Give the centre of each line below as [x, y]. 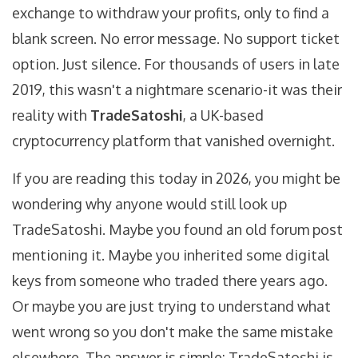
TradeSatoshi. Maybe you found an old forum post [177, 230]
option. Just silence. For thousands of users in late [176, 64]
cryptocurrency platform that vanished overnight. [173, 141]
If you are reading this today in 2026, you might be [176, 179]
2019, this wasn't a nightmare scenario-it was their [177, 90]
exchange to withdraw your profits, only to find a [171, 13]
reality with [51, 115]
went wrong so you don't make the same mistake [173, 332]
